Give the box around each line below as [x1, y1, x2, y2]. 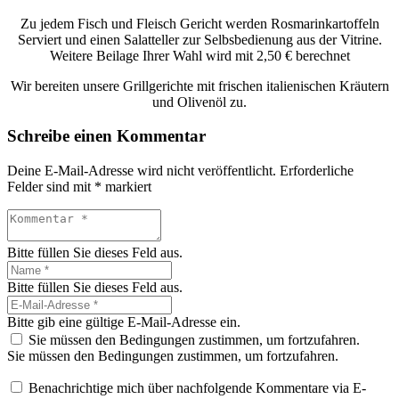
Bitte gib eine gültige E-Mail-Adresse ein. [7, 314, 240, 330]
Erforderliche [280, 163, 354, 179]
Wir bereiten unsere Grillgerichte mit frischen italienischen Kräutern [10, 77, 389, 94]
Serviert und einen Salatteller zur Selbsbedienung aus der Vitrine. [17, 31, 382, 47]
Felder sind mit [7, 179, 94, 195]
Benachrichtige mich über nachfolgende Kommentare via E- [28, 380, 366, 396]
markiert [102, 179, 151, 195]
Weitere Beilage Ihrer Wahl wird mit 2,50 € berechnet [49, 47, 350, 63]
